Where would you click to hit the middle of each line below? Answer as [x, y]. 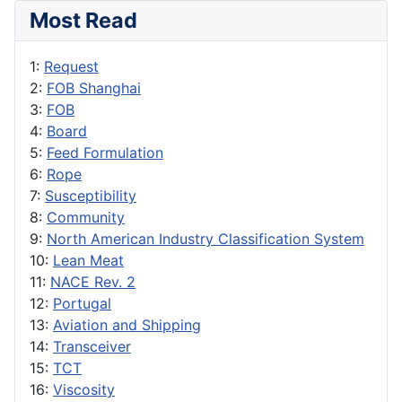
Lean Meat [88, 261]
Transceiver [92, 347]
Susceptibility [91, 196]
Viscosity [84, 390]
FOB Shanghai [94, 88]
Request [71, 67]
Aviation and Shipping [127, 325]
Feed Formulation [105, 153]
